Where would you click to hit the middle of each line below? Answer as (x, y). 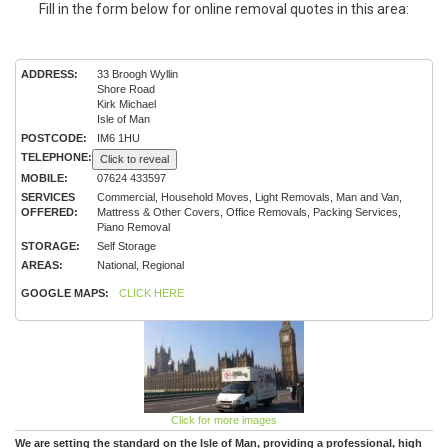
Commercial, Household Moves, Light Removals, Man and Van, (249, 197)
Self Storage (126, 246)
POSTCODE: (54, 138)
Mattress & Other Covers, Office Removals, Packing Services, (249, 212)
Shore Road (126, 89)
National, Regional (140, 265)
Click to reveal (134, 159)
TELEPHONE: (56, 157)
